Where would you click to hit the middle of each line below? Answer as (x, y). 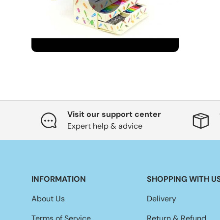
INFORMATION (59, 179)
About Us (48, 199)
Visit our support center (114, 114)
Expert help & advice (105, 126)
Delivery (162, 199)
